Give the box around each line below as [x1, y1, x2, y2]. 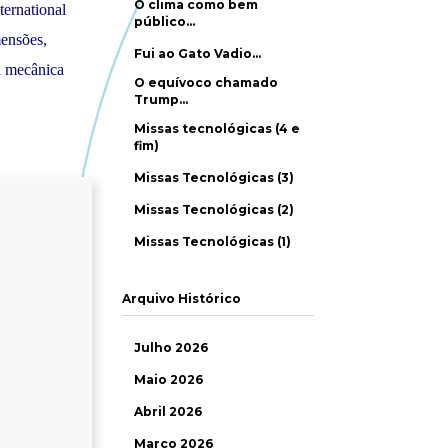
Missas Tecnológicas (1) [134, 234, 291, 249]
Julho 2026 [134, 340, 208, 355]
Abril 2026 [134, 404, 202, 419]
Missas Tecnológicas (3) [134, 170, 294, 185]
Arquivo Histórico [121, 291, 241, 306]
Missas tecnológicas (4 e [134, 121, 300, 136]
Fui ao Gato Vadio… [134, 46, 261, 61]
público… [134, 14, 195, 29]
